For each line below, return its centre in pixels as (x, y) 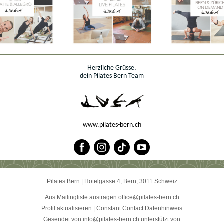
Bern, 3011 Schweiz (150, 181)
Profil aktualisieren (67, 208)
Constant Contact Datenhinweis (139, 208)
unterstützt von (161, 219)
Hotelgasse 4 (102, 181)
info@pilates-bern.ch (111, 219)
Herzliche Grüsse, (112, 68)
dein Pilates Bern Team (112, 76)
